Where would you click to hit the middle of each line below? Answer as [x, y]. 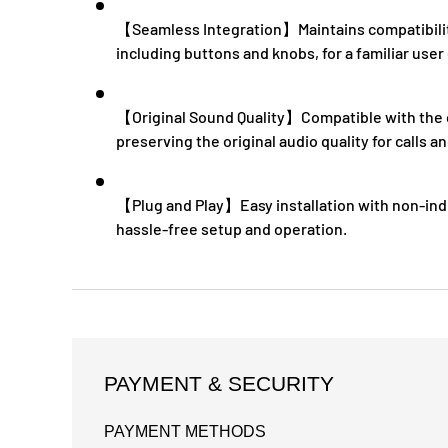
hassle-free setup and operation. [231, 228]
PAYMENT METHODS [185, 431]
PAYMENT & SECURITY [219, 383]
